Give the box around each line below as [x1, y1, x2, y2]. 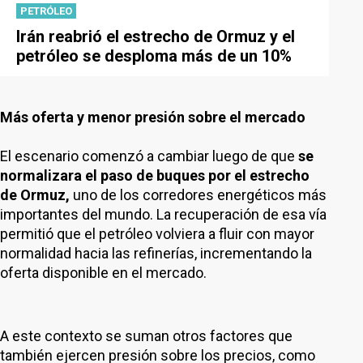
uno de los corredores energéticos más [70, 186, 327, 203]
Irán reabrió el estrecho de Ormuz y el [16, 27, 295, 46]
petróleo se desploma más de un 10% [16, 46, 292, 66]
